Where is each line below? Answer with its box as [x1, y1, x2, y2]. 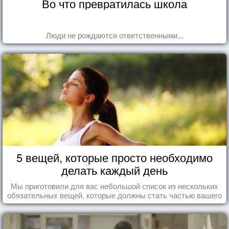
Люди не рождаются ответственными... [45, 29, 184, 40]
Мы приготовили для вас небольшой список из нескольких [11, 180, 218, 191]
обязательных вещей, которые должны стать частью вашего [7, 189, 222, 200]
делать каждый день [61, 162, 168, 178]
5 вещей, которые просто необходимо [16, 149, 213, 165]
